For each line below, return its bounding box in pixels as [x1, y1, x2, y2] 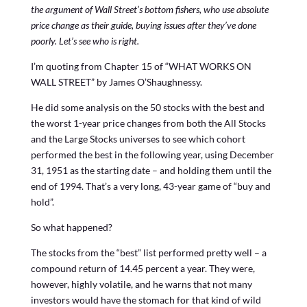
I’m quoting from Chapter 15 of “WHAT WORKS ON [30, 60, 251, 72]
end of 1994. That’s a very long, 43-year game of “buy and [30, 180, 271, 192]
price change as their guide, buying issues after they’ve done [30, 19, 256, 31]
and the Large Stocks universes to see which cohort [30, 132, 245, 145]
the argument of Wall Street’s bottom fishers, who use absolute [30, 3, 269, 15]
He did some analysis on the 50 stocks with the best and [30, 101, 265, 113]
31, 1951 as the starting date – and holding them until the [30, 164, 271, 176]
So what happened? [30, 221, 112, 233]
